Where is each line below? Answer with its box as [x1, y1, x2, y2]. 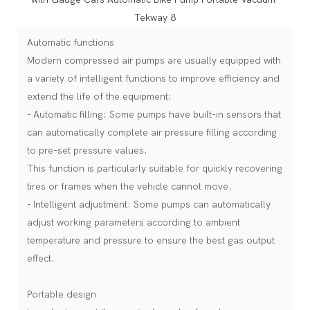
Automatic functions [27, 36, 114, 48]
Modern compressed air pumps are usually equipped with [27, 54, 281, 66]
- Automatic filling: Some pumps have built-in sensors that [27, 108, 281, 120]
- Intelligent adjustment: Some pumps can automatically [27, 198, 271, 210]
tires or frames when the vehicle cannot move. [27, 180, 232, 192]
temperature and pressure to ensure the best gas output [27, 234, 275, 246]
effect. [27, 252, 55, 264]
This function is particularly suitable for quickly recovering [27, 162, 282, 174]
